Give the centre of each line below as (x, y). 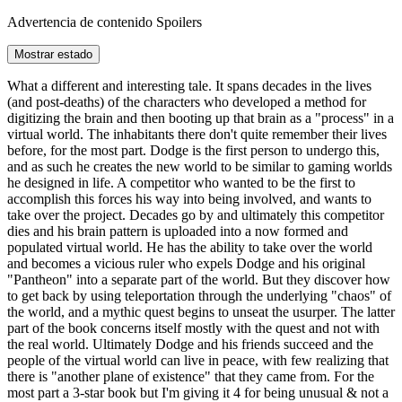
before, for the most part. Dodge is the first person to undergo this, (193, 151)
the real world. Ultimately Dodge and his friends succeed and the (190, 345)
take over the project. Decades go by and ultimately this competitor (196, 215)
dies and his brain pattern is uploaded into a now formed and (178, 232)
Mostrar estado (53, 55)
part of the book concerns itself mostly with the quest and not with (193, 328)
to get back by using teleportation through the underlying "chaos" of (199, 296)
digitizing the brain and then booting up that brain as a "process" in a (201, 118)
